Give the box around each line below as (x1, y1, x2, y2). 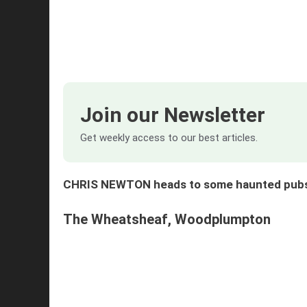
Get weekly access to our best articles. (80, 132, 258, 145)
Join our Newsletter (80, 103, 265, 127)
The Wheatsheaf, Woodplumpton (63, 210, 271, 228)
